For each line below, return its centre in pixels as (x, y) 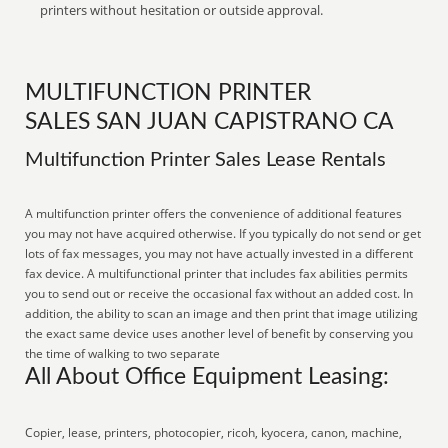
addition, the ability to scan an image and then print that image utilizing (222, 313)
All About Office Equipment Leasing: (207, 377)
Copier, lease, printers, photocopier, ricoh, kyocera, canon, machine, (214, 432)
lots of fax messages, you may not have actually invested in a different (219, 253)
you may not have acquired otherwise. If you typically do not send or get (223, 233)
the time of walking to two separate (123, 353)
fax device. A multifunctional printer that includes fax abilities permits (217, 273)
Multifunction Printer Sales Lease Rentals (206, 160)
